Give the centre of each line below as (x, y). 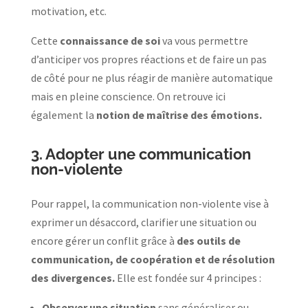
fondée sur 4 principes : (209, 277)
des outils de (207, 240)
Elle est (134, 277)
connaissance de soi (109, 40)
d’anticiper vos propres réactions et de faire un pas (148, 59)
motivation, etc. (69, 11)
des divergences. (74, 277)
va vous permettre (204, 40)
